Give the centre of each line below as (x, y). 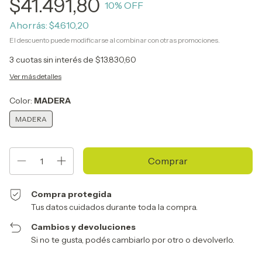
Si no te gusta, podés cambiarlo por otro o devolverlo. (133, 240)
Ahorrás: (28, 25)
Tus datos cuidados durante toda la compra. (115, 207)
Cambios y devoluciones (84, 227)
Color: (22, 101)
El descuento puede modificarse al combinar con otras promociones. (115, 40)
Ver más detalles (35, 76)
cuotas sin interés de (56, 60)
